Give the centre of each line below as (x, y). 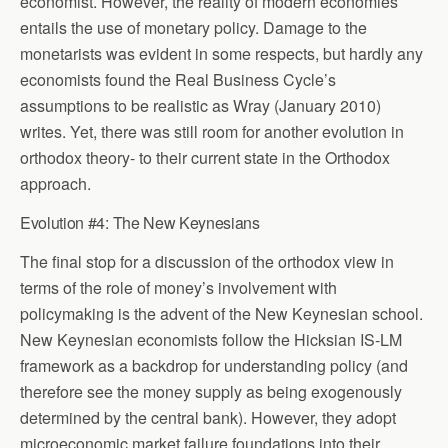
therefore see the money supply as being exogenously (211, 391)
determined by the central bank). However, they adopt (208, 417)
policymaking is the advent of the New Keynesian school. (221, 313)
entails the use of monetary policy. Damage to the (193, 27)
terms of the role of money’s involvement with (178, 287)
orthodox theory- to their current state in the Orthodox (205, 157)
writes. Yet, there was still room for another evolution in (212, 131)
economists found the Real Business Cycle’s (178, 79)
